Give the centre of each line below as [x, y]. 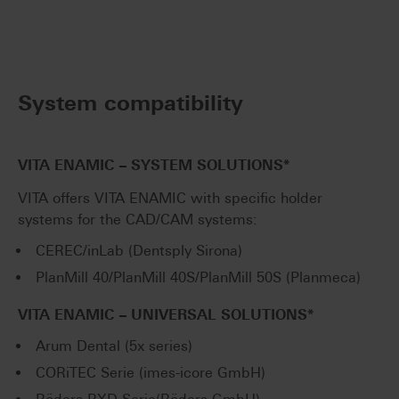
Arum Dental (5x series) [114, 346]
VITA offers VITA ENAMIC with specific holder [170, 199]
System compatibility [130, 103]
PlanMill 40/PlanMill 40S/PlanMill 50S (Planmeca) [198, 278]
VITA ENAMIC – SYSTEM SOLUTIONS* [154, 166]
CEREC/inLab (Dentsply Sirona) [139, 251]
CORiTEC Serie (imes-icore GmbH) [151, 373]
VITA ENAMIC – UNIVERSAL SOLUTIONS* [166, 315]
